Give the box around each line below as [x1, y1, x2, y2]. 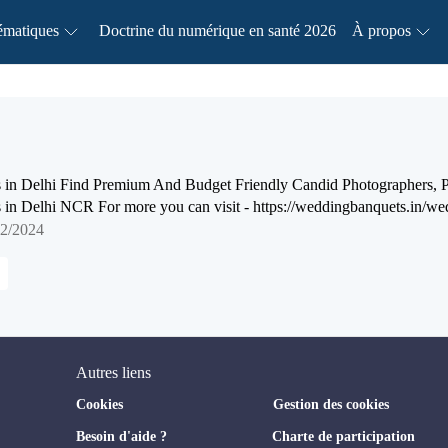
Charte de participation [271, 428, 415, 444]
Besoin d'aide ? [76, 428, 167, 444]
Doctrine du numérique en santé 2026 [98, 22, 336, 39]
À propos [351, 22, 411, 39]
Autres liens [76, 363, 151, 381]
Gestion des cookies [272, 397, 389, 413]
